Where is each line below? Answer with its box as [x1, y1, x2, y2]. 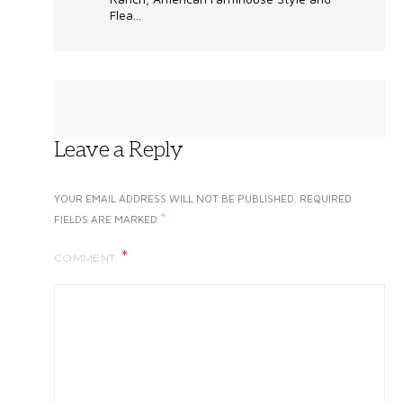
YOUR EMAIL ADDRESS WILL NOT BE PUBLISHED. [54, 191, 297, 205]
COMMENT [54, 250, 119, 264]
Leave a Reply [54, 136, 184, 163]
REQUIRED [300, 191, 352, 205]
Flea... [110, 6, 141, 22]
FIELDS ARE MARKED [54, 211, 160, 226]
